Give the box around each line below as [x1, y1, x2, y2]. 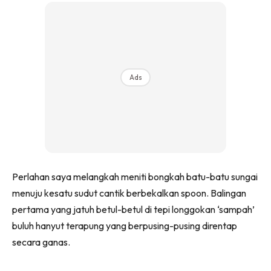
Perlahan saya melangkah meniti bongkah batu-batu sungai [12, 170, 258, 183]
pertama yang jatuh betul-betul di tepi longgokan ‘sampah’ [12, 203, 255, 215]
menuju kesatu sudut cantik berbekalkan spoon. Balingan [12, 186, 246, 199]
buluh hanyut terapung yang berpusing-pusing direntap [12, 219, 237, 232]
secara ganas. [12, 235, 70, 248]
